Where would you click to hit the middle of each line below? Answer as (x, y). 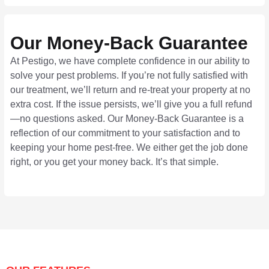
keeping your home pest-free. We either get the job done (129, 148)
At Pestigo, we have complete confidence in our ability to (130, 61)
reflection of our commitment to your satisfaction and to (125, 133)
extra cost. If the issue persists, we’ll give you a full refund (131, 104)
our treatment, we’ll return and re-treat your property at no (130, 90)
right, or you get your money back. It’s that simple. (114, 162)
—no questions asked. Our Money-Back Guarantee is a (127, 119)
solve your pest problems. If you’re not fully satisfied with (129, 76)
